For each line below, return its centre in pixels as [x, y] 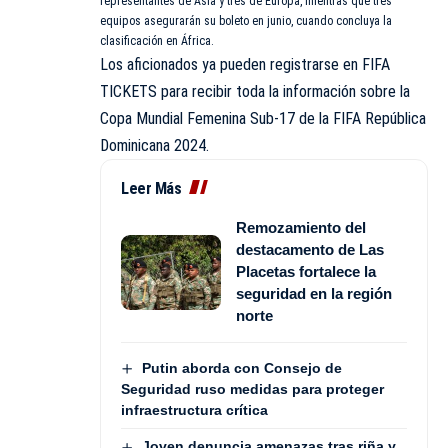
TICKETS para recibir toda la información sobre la [255, 92]
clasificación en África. [157, 41]
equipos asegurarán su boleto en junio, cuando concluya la [246, 21]
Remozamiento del [301, 228]
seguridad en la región [314, 294]
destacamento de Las [310, 250]
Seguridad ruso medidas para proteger [252, 389]
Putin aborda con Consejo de [241, 368]
